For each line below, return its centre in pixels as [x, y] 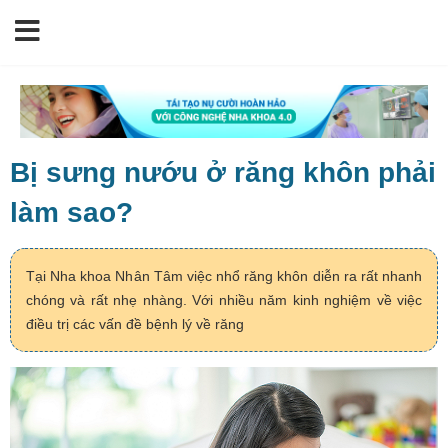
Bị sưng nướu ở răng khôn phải [223, 173]
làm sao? [71, 213]
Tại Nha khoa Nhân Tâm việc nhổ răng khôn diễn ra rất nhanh [224, 276]
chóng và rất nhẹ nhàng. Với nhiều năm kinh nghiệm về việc [224, 300]
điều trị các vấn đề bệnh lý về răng [135, 324]
